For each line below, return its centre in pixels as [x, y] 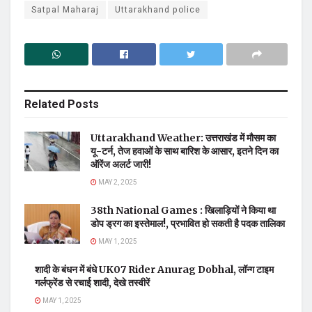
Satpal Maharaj [65, 10]
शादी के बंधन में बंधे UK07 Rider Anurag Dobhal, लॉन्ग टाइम [154, 270]
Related [45, 104]
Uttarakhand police [158, 10]
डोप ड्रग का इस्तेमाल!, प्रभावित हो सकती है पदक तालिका [188, 224]
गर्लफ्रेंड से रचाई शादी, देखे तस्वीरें [92, 283]
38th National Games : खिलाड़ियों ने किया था [183, 210]
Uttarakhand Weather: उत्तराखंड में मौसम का [183, 138]
